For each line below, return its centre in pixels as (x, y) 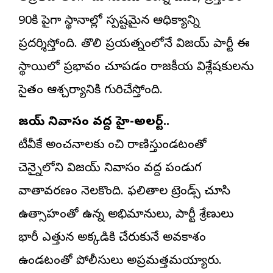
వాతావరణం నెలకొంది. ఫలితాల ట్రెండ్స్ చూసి (124, 192)
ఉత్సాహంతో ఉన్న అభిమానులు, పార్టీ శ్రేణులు (126, 215)
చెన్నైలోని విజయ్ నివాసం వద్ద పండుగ (110, 169)
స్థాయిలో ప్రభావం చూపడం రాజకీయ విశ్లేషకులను (136, 68)
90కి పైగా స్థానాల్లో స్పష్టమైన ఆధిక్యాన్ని (109, 21)
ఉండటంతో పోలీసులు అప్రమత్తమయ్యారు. (120, 261)
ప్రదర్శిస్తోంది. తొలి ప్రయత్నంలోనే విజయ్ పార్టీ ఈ (134, 44)
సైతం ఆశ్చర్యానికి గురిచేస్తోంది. (90, 91)
